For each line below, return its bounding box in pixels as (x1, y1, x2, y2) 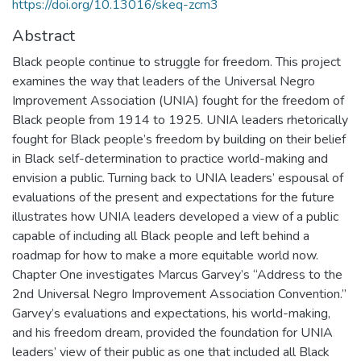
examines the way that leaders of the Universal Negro (12, 72, 315, 90)
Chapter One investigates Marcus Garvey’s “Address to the (12, 265, 342, 284)
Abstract (12, 24, 75, 47)
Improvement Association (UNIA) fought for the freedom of (12, 91, 344, 110)
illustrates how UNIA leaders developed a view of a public (12, 207, 338, 226)
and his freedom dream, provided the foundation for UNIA (12, 323, 333, 342)
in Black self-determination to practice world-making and (12, 149, 328, 168)
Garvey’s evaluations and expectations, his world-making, (12, 304, 330, 322)
